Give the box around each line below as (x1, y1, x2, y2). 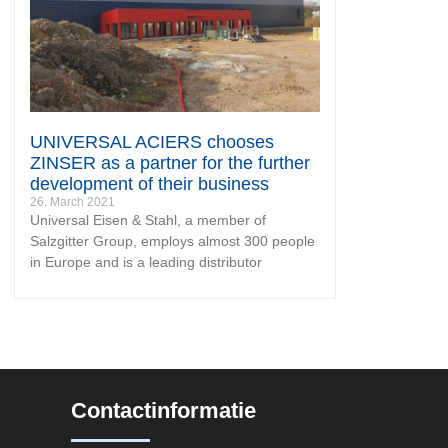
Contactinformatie (70, 397, 256, 423)
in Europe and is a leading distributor (30, 253, 262, 270)
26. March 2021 (30, 194, 115, 209)
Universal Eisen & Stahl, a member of (30, 211, 266, 228)
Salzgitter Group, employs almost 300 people (30, 232, 315, 249)
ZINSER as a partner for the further (30, 152, 310, 173)
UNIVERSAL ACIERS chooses (30, 131, 274, 152)
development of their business (30, 173, 269, 194)
